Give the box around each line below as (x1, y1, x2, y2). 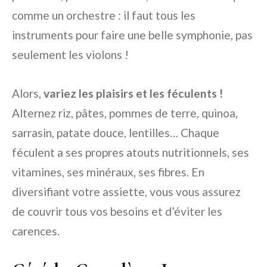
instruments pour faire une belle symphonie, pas (12, 28, 253, 42)
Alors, (12, 86, 44, 101)
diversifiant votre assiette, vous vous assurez (12, 185, 241, 199)
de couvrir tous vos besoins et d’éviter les (12, 204, 222, 219)
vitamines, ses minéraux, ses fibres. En (12, 165, 204, 179)
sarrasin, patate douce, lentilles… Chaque (12, 126, 219, 140)
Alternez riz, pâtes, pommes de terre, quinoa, (12, 106, 238, 120)
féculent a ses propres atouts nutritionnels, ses (12, 145, 249, 160)
